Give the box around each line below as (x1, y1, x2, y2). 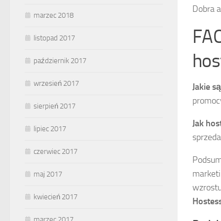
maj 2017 (34, 170, 62, 179)
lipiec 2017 (34, 124, 66, 134)
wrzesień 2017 (34, 79, 79, 88)
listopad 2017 (34, 34, 75, 43)
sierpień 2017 (34, 102, 75, 111)
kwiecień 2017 (34, 192, 77, 202)
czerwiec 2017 (34, 147, 77, 156)
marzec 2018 (34, 11, 74, 20)
